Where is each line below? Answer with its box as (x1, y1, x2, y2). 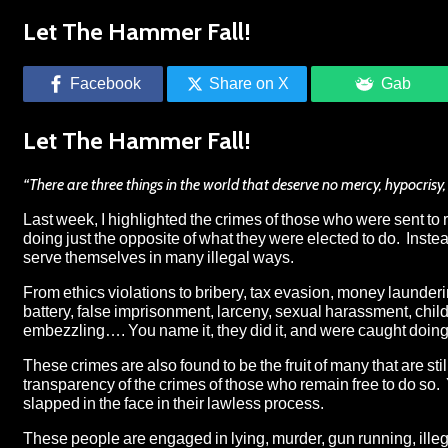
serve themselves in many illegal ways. (23, 247, 294, 267)
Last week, (23, 209, 101, 229)
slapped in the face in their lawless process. (23, 393, 324, 413)
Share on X (209, 74, 289, 92)
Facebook (69, 74, 141, 92)
